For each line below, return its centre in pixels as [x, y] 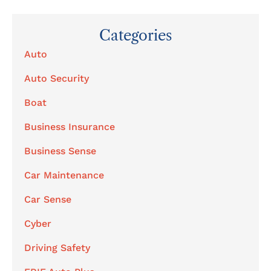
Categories [135, 35]
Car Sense [48, 199]
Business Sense [60, 151]
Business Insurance [70, 126]
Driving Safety [57, 247]
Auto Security [57, 78]
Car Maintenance [64, 175]
